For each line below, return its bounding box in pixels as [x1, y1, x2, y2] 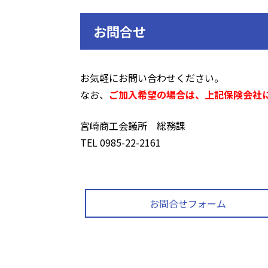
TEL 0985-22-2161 [80, 135, 162, 150]
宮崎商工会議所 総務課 [80, 118, 186, 133]
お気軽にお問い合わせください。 [80, 70, 224, 85]
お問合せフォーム [149, 196, 226, 211]
